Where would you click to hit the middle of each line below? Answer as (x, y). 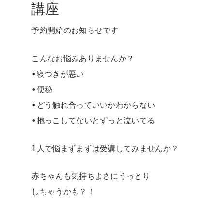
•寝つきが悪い (58, 74)
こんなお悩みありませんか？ (83, 58)
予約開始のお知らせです (75, 31)
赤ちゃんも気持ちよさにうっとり (91, 176)
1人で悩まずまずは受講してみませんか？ (105, 148)
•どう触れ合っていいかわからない (93, 105)
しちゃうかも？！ (63, 192)
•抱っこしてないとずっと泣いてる (93, 120)
